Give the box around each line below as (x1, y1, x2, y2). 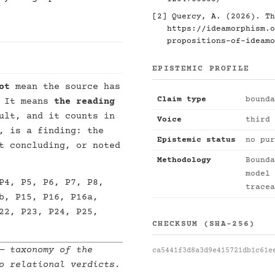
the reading (54, 96, 115, 107)
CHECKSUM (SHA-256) (152, 220, 255, 228)
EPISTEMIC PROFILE (152, 64, 250, 73)
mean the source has (10, 82, 120, 92)
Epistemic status (157, 136, 236, 144)
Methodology (157, 156, 211, 165)
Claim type (157, 95, 206, 104)
